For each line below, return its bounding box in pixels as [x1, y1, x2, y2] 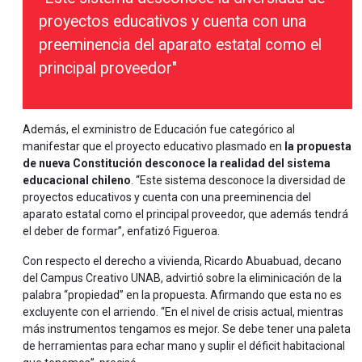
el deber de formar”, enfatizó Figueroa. [23, 225, 220, 238]
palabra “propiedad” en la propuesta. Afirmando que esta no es [23, 288, 342, 302]
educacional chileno [23, 174, 131, 187]
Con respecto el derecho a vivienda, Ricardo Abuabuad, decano [23, 255, 342, 268]
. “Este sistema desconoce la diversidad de [131, 174, 346, 187]
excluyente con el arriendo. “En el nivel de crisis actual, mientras [23, 305, 343, 319]
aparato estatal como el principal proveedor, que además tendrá [23, 208, 348, 221]
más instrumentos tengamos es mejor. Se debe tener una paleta [23, 322, 351, 336]
